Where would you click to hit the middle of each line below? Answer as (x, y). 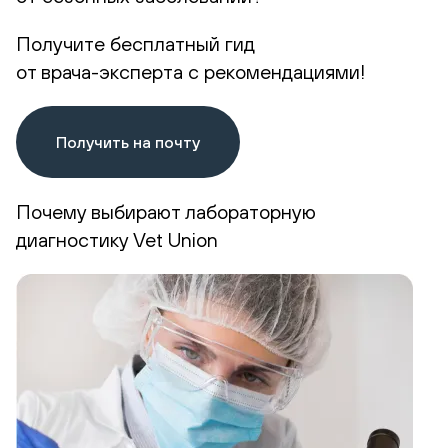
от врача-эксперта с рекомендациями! (190, 71)
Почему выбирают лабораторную (166, 211)
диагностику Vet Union (117, 239)
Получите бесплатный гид (135, 43)
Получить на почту (128, 141)
